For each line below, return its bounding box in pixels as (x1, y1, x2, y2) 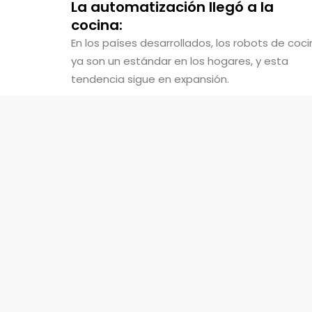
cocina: (71, 15, 123, 35)
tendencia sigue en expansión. (71, 72, 229, 86)
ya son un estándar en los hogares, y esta (71, 54, 288, 68)
